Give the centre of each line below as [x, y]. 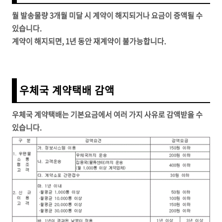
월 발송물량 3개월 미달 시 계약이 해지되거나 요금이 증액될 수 [107, 16]
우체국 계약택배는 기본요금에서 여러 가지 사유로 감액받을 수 [107, 115]
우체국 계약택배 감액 [67, 90]
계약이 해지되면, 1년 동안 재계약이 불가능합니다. [90, 41]
